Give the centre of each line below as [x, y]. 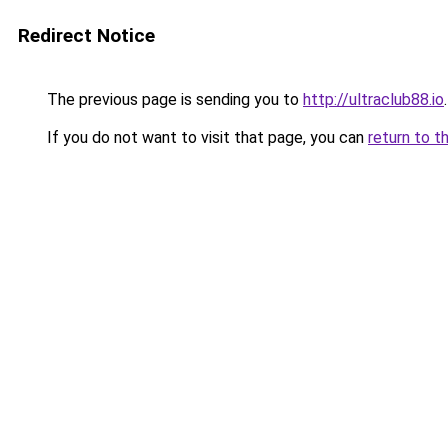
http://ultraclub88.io [373, 99]
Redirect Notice [86, 35]
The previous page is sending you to [173, 99]
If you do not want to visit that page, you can [205, 137]
